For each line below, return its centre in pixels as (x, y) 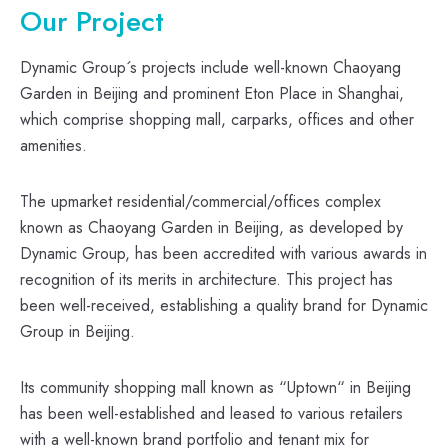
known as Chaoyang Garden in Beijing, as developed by (211, 227)
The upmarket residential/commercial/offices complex (200, 201)
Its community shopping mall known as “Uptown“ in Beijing (215, 387)
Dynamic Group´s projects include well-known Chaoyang (210, 67)
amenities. (53, 145)
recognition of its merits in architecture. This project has (206, 279)
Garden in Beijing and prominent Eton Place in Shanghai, (212, 93)
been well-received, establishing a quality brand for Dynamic (224, 305)
